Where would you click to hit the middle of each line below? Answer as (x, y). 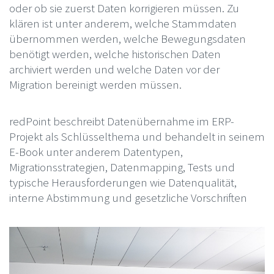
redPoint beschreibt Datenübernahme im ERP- (121, 121)
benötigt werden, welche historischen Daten (115, 54)
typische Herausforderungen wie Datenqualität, (123, 182)
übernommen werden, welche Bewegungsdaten (127, 38)
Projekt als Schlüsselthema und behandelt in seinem (137, 136)
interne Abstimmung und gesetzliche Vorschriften (128, 197)
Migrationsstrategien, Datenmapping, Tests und (122, 167)
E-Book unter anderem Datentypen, (96, 151)
